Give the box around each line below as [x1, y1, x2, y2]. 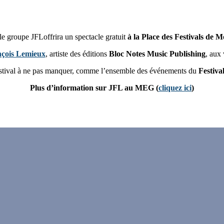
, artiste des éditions [45, 49, 109, 58]
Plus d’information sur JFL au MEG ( [30, 83, 158, 92]
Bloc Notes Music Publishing [108, 49, 205, 58]
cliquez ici [158, 83, 191, 92]
